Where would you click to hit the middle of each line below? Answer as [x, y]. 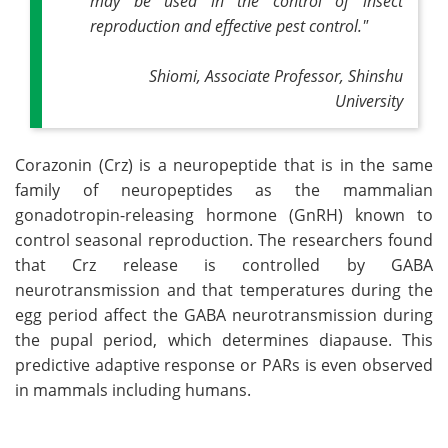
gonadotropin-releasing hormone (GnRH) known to [224, 214]
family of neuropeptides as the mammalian [224, 189]
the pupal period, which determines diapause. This [224, 339]
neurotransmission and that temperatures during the [224, 289]
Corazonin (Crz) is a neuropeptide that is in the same [224, 164]
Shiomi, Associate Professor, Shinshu [276, 75]
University [369, 100]
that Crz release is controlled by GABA [224, 264]
